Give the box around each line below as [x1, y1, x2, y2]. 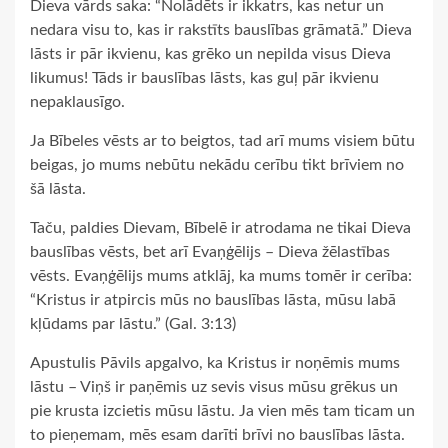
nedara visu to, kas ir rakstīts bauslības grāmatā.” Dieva [30, 22, 412, 39]
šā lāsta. [30, 181, 86, 198]
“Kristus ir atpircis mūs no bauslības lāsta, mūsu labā [30, 292, 396, 309]
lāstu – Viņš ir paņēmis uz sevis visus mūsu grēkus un [30, 379, 398, 396]
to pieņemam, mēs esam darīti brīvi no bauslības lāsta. [30, 427, 405, 444]
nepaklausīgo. [30, 94, 125, 111]
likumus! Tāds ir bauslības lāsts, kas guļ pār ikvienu [30, 70, 379, 87]
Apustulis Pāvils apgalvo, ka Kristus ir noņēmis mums [30, 355, 400, 372]
